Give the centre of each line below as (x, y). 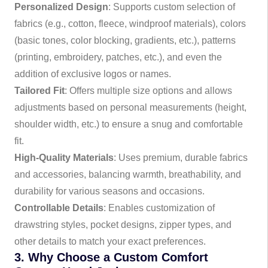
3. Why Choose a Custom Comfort (111, 257)
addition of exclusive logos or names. (93, 74)
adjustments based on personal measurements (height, (130, 107)
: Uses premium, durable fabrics (181, 158)
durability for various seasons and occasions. (109, 191)
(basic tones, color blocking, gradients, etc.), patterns (125, 40)
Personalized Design (61, 7)
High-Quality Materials (64, 158)
